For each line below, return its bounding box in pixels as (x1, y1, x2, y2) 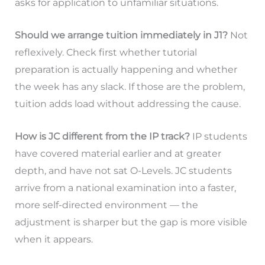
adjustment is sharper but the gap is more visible (14, 216, 247, 228)
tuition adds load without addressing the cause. (14, 98, 241, 109)
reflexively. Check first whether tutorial (14, 46, 197, 58)
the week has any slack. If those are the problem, (14, 80, 245, 92)
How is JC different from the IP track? (14, 130, 190, 142)
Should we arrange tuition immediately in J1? (14, 29, 228, 41)
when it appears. (14, 233, 93, 245)
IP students (189, 130, 247, 142)
